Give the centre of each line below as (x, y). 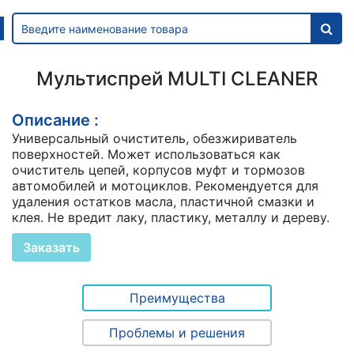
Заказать (51, 248)
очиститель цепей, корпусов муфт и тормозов (158, 170)
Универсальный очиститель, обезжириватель (154, 139)
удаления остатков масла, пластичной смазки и (163, 202)
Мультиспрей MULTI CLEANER (177, 79)
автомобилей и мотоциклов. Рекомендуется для (165, 186)
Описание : (55, 121)
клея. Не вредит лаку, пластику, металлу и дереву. (171, 218)
